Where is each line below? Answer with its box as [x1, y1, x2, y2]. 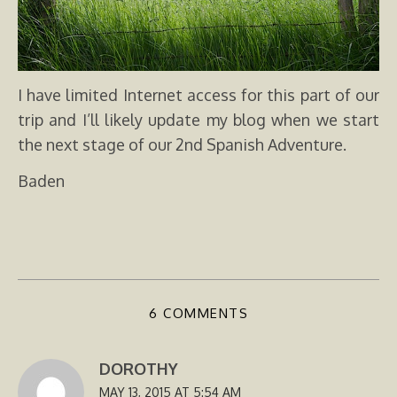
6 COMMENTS [149, 305, 248, 323]
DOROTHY [99, 359, 178, 379]
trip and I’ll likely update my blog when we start [18, 110, 379, 130]
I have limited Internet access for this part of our [18, 85, 379, 105]
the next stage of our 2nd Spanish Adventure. [18, 135, 346, 155]
